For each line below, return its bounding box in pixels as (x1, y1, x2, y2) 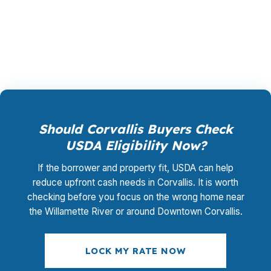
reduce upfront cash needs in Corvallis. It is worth (33, 177, 238, 188)
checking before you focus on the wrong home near (27, 191, 244, 203)
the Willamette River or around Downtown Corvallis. (28, 206, 243, 217)
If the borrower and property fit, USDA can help (38, 162, 233, 174)
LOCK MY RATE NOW (85, 245, 186, 256)
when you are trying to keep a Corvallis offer (21, 10, 235, 22)
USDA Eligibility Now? (65, 137, 206, 153)
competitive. (21, 27, 78, 39)
